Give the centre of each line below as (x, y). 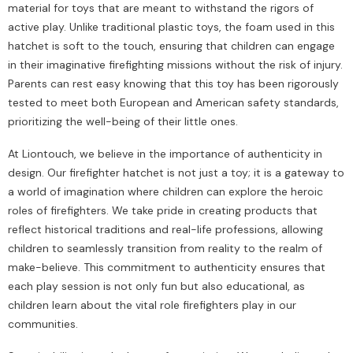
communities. (43, 324)
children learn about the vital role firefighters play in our (152, 305)
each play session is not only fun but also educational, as (156, 286)
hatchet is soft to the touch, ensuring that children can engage (171, 46)
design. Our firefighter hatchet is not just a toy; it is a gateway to (176, 173)
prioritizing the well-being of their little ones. (123, 122)
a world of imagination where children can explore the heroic (165, 192)
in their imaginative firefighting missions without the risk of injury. (175, 65)
